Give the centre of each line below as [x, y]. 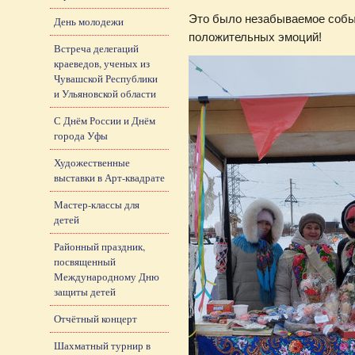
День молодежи [89, 21]
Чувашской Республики [106, 78]
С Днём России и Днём [105, 120]
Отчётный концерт [95, 318]
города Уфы [81, 135]
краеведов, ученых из [102, 63]
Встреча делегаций [96, 48]
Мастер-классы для [97, 204]
